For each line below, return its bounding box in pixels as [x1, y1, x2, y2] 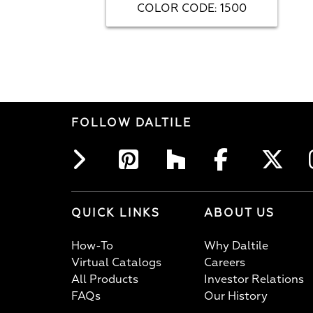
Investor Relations [204, 272, 304, 286]
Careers [204, 255, 245, 270]
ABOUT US [204, 205, 275, 220]
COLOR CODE [137, 1, 214, 16]
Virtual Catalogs [71, 255, 161, 270]
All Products [71, 272, 138, 286]
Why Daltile [204, 238, 268, 253]
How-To [71, 238, 113, 253]
